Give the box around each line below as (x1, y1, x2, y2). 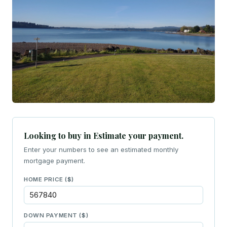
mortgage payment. (24, 156, 85, 165)
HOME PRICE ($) (24, 175, 74, 183)
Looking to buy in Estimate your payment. (24, 130, 183, 141)
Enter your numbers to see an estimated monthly (24, 145, 178, 154)
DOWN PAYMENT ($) (24, 211, 89, 219)
